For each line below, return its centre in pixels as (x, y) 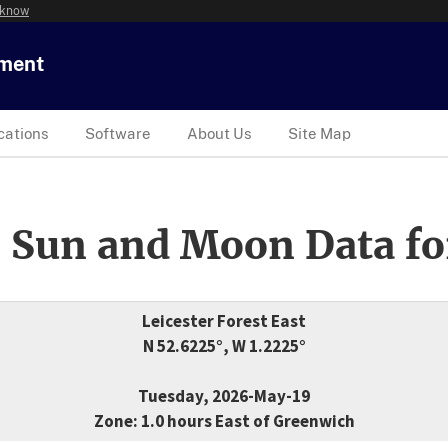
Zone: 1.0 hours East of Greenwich (224, 421)
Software (118, 133)
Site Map (319, 133)
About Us (219, 133)
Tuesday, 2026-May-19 (224, 396)
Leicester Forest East (224, 321)
